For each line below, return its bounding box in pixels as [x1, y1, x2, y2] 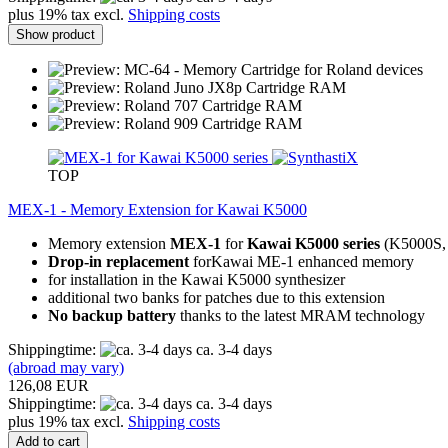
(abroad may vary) [8, 358, 124, 376]
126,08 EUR [8, 376, 89, 394]
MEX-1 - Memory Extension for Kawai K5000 [8, 200, 307, 218]
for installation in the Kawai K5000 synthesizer [48, 270, 345, 288]
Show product [16, 26, 95, 42]
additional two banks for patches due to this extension [48, 288, 385, 306]
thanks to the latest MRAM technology [176, 306, 425, 324]
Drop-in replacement [48, 252, 189, 270]
